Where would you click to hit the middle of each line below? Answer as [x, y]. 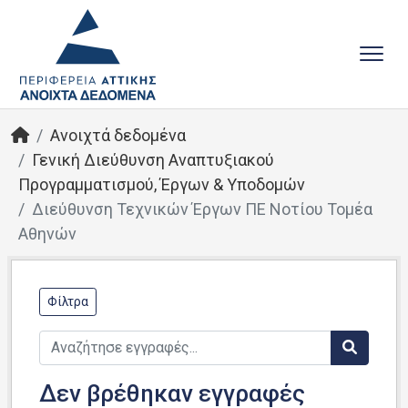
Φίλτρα [68, 301]
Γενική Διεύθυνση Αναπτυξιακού [153, 160]
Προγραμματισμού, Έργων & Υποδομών [162, 184]
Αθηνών [47, 234]
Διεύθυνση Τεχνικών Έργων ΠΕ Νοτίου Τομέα [202, 209]
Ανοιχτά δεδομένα [118, 135]
